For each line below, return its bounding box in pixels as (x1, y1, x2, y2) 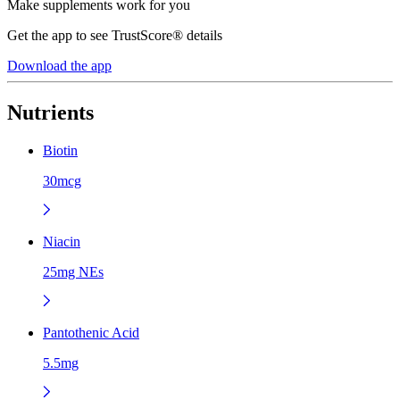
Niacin (43, 233, 80, 249)
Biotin (43, 142, 78, 158)
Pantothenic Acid (43, 324, 139, 340)
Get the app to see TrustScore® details (7, 27, 222, 43)
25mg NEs (43, 263, 104, 279)
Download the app (7, 57, 112, 73)
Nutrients (7, 100, 94, 124)
